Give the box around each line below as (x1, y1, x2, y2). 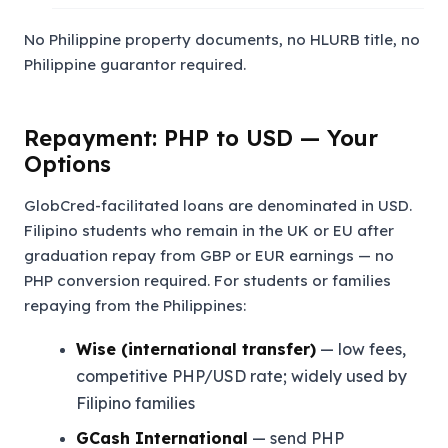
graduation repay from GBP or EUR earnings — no (24, 248, 394, 263)
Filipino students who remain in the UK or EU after (24, 223, 394, 238)
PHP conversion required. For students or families (24, 273, 391, 288)
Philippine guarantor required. (24, 57, 246, 72)
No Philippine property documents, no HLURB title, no (24, 32, 420, 47)
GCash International (76, 430, 248, 446)
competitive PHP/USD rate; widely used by (76, 368, 407, 384)
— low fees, (316, 341, 406, 357)
